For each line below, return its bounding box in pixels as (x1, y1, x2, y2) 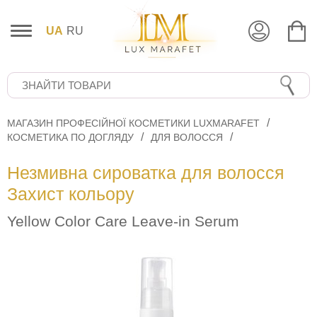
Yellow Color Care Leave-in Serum (7, 213, 239, 230)
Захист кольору (7, 184, 134, 204)
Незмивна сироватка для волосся (7, 163, 284, 183)
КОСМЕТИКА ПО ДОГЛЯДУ (7, 132, 134, 144)
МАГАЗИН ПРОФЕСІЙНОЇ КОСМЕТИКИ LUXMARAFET (7, 117, 260, 129)
